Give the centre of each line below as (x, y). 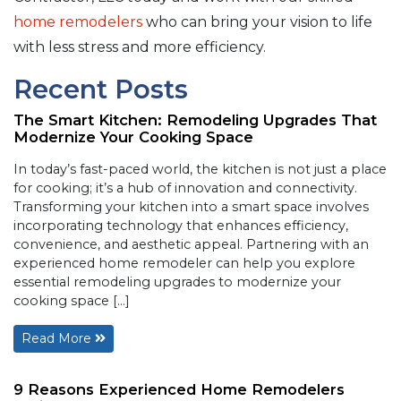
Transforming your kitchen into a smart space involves (191, 206)
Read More (58, 338)
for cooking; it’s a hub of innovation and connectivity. (185, 188)
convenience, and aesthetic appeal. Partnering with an (191, 244)
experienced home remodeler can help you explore (184, 263)
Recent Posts (101, 89)
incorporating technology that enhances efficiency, (181, 225)
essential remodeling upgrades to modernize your (177, 282)
